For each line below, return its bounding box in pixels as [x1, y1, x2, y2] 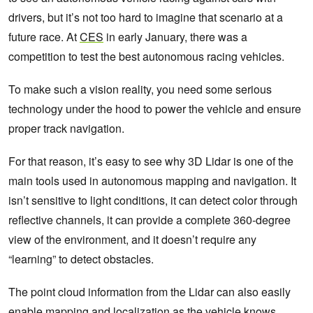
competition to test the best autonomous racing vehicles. [8, 48, 287, 65]
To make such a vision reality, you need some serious [8, 81, 272, 98]
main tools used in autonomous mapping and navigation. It [8, 173, 296, 189]
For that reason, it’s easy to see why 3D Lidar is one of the [8, 153, 293, 170]
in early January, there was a [103, 29, 247, 45]
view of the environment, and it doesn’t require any [8, 231, 256, 248]
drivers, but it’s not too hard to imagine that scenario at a [8, 9, 283, 26]
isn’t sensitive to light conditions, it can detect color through [8, 192, 298, 209]
